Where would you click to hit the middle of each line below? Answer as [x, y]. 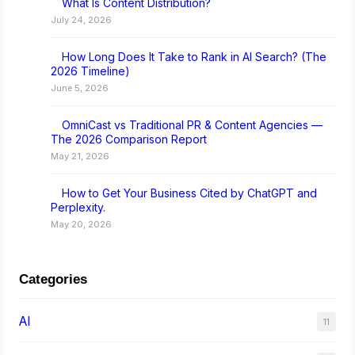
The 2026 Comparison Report [129, 139]
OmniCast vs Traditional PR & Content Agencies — [193, 124]
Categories [53, 279]
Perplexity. [78, 207]
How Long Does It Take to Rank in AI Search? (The [195, 56]
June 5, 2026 [80, 88]
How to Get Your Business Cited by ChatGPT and [190, 193]
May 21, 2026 [80, 156]
